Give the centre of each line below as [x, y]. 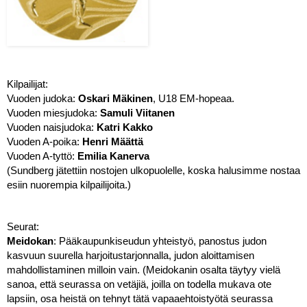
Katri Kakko [125, 127]
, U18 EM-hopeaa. [195, 98]
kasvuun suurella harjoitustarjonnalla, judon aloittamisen [131, 255]
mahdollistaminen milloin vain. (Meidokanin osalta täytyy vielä [144, 270]
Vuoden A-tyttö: [42, 156]
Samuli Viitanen [139, 113]
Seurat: [24, 226]
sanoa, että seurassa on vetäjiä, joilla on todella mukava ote [139, 284]
